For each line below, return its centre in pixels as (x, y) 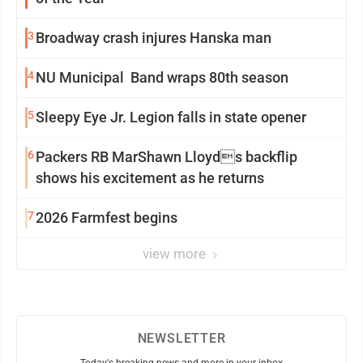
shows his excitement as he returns (150, 178)
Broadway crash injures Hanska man (154, 38)
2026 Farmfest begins (107, 218)
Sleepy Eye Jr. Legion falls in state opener (171, 117)
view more (176, 254)
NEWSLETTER (181, 339)
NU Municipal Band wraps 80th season (162, 78)
